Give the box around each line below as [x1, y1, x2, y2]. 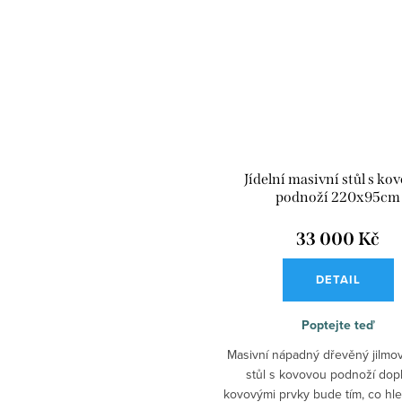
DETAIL [315, 271, 361, 289]
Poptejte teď [301, 316, 375, 335]
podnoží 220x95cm [275, 188, 400, 206]
